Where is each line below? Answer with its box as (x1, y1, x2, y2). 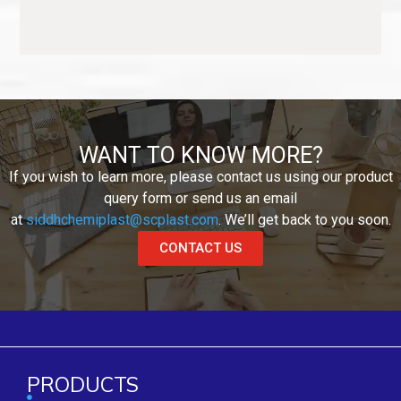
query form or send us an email (104, 189, 297, 207)
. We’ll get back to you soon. (218, 210, 391, 228)
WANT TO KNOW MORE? (78, 141, 323, 168)
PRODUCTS (27, 371, 139, 397)
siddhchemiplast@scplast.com (25, 210, 218, 228)
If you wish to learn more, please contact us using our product (8, 167, 393, 185)
